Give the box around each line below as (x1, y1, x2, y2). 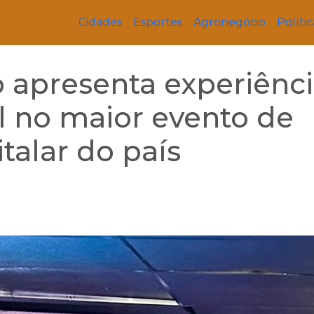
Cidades (78, 15, 122, 29)
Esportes (133, 15, 182, 29)
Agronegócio (193, 15, 266, 29)
